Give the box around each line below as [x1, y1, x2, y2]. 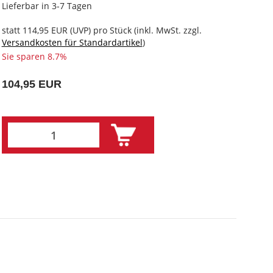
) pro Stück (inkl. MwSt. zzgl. [88, 24, 202, 36]
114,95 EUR [22, 24, 68, 36]
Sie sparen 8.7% [1, 51, 67, 62]
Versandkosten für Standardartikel [1, 37, 143, 48]
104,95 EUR [1, 78, 62, 90]
